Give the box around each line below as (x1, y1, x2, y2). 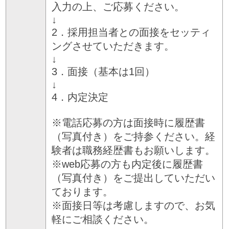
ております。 (52, 186, 113, 197)
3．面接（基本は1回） (52, 65, 155, 77)
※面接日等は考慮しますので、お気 (52, 199, 216, 211)
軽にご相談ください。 (52, 213, 154, 225)
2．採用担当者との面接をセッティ (52, 26, 211, 38)
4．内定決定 (52, 91, 109, 103)
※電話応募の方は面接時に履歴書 (52, 117, 205, 128)
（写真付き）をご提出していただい (52, 172, 216, 184)
